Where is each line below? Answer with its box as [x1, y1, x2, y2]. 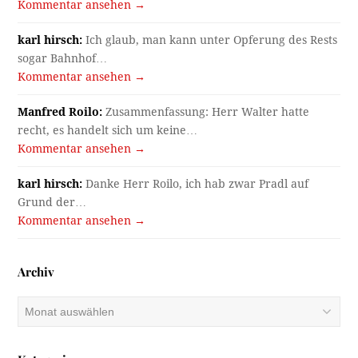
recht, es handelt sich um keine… [18, 123, 198, 137]
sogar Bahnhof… [18, 51, 108, 65]
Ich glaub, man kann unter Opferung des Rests [82, 33, 338, 46]
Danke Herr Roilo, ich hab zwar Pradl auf [82, 177, 309, 190]
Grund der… [18, 195, 87, 209]
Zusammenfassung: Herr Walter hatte [102, 105, 310, 118]
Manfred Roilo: [18, 105, 103, 118]
